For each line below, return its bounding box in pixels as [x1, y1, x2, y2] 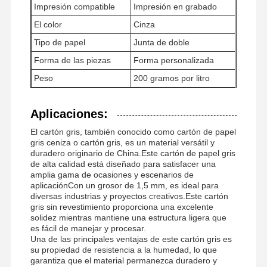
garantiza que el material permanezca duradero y [30, 255, 217, 265]
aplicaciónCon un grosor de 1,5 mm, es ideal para [30, 180, 219, 190]
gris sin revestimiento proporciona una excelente [30, 201, 213, 212]
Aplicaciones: [30, 107, 108, 120]
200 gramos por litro [133, 73, 210, 83]
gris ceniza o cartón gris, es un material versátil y [30, 137, 215, 147]
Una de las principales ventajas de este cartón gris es [30, 234, 232, 244]
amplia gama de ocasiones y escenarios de [30, 169, 194, 179]
